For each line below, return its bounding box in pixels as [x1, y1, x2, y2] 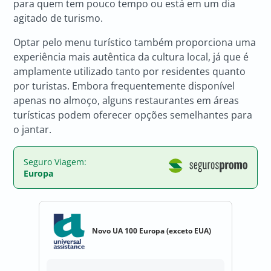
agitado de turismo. [13, 11, 103, 25]
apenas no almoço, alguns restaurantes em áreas [13, 93, 240, 107]
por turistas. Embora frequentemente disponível [13, 79, 235, 93]
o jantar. [13, 122, 52, 136]
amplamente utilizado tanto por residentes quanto [13, 64, 246, 78]
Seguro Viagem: [24, 155, 87, 168]
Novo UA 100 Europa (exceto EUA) [92, 226, 211, 237]
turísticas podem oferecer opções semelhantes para [13, 108, 253, 122]
